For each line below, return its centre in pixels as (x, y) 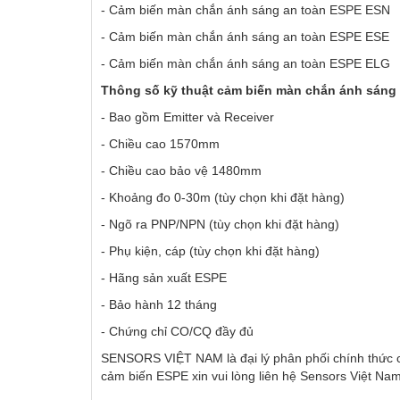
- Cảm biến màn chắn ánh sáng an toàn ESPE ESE (245, 37)
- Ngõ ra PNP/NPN (155, 225)
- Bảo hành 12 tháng (159, 305)
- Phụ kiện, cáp (145, 251)
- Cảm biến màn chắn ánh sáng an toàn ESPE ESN (246, 10)
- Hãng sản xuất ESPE (164, 278)
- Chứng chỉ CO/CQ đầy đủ (177, 332)
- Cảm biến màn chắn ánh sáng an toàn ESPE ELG (246, 64)
